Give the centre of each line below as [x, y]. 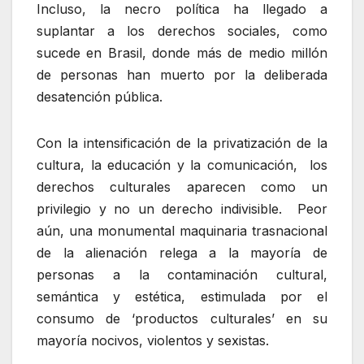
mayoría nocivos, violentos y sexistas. [153, 341]
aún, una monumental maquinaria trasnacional [182, 231]
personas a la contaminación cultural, [182, 275]
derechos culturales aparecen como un [182, 187]
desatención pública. [100, 97]
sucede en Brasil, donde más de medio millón [182, 53]
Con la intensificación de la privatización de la [182, 143]
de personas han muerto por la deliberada [182, 75]
